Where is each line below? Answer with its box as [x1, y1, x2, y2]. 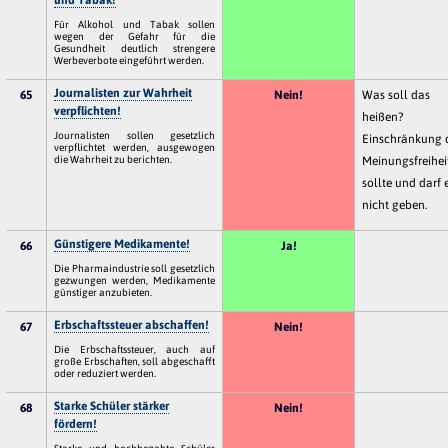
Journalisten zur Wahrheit [54, 85, 193, 100]
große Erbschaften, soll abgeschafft [54, 354, 215, 367]
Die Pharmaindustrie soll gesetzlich [54, 261, 215, 274]
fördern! [54, 416, 98, 431]
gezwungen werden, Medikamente [54, 273, 215, 286]
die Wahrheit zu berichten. [54, 152, 173, 165]
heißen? [362, 109, 404, 124]
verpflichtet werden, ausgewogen [54, 140, 215, 153]
